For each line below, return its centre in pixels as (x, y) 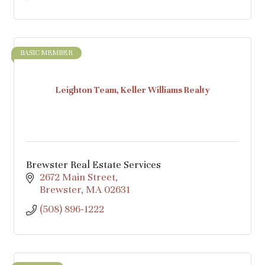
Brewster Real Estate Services (93, 165)
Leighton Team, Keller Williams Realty (132, 90)
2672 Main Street (77, 177)
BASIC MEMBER (46, 53)
